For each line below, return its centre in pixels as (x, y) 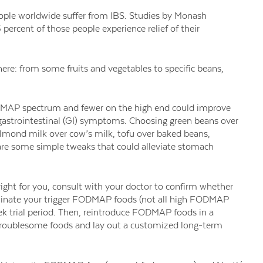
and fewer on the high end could (130, 108)
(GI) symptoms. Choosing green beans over (150, 121)
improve (213, 108)
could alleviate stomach (165, 147)
